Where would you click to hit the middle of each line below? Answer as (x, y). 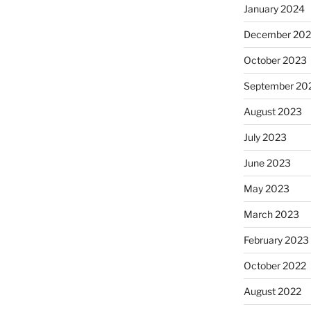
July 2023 (265, 137)
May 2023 (266, 189)
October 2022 (275, 266)
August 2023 (272, 112)
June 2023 (267, 163)
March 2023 (271, 215)
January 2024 (274, 9)
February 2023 (276, 240)
